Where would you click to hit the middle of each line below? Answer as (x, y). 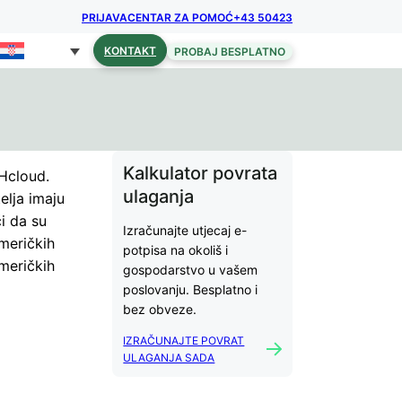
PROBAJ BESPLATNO (230, 51)
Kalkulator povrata (201, 173)
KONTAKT (130, 50)
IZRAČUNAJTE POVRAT (184, 340)
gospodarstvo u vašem (191, 269)
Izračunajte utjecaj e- (185, 230)
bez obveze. (160, 309)
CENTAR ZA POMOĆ (180, 17)
